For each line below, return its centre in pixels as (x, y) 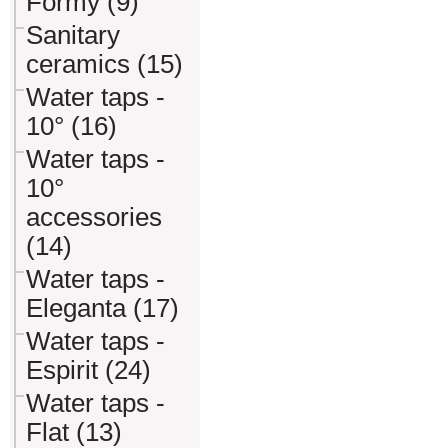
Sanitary (73, 35)
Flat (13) (74, 432)
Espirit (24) (88, 370)
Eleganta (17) (102, 308)
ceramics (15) (104, 64)
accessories (94, 217)
